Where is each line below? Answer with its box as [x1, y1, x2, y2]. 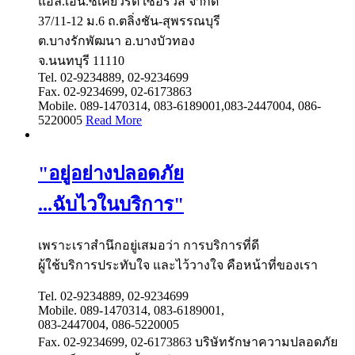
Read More [86, 113, 142, 127]
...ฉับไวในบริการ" [38, 193, 184, 215]
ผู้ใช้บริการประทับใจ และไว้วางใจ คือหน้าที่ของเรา [38, 258, 318, 272]
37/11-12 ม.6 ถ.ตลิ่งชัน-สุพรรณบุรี [38, 13, 220, 28]
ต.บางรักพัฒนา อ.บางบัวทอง [38, 33, 195, 48]
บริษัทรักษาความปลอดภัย [195, 334, 338, 349]
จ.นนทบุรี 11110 [38, 53, 124, 67]
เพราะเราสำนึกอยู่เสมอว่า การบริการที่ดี [38, 238, 259, 252]
